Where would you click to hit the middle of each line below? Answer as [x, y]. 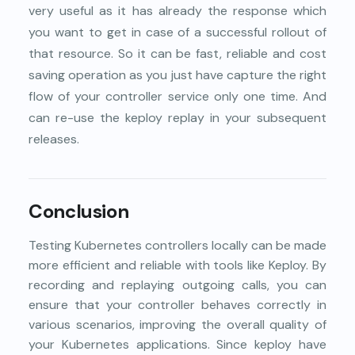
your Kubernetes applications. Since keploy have [177, 344]
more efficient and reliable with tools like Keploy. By [177, 265]
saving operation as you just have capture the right [177, 74]
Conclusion [79, 211]
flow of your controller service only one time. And [177, 96]
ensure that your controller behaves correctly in [177, 304]
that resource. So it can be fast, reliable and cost [177, 53]
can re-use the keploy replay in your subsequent [177, 117]
